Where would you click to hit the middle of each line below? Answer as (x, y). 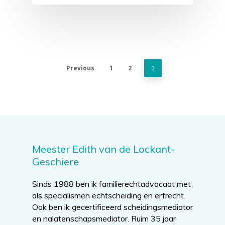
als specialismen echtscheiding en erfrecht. (109, 195)
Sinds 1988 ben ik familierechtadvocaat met (111, 184)
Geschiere (55, 161)
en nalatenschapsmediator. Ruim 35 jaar (104, 218)
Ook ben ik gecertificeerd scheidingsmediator (113, 207)
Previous (80, 68)
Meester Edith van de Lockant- (103, 149)
